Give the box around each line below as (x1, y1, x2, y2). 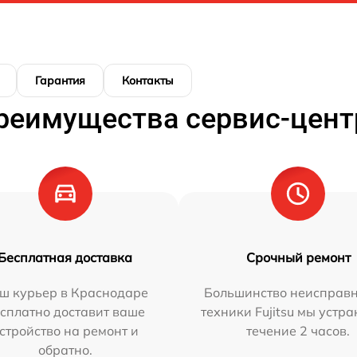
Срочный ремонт (245, 249, 351, 265)
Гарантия (35, 73, 85, 88)
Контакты (122, 73, 174, 88)
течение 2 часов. (246, 323, 351, 339)
